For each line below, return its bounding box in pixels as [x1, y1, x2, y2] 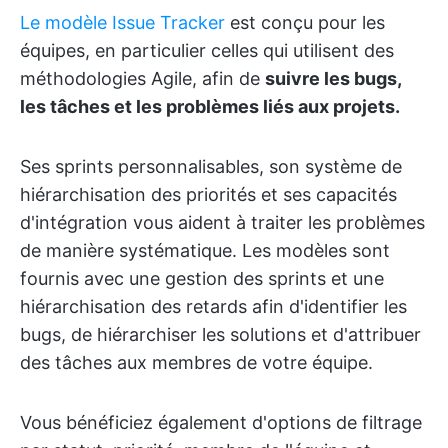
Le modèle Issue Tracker [20, 11, 225, 33]
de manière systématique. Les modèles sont [20, 239, 390, 261]
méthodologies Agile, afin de [20, 67, 265, 89]
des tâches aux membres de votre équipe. [20, 351, 373, 373]
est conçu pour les [225, 11, 385, 33]
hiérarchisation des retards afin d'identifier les [20, 295, 407, 317]
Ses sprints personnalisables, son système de [20, 155, 402, 177]
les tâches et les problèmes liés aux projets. [20, 95, 400, 117]
